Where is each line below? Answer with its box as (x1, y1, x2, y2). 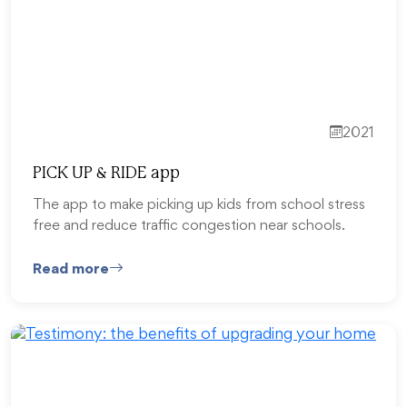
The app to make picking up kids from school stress (33, 199, 365, 213)
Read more (33, 262, 109, 277)
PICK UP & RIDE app (33, 165, 180, 182)
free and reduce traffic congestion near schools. (33, 220, 345, 233)
